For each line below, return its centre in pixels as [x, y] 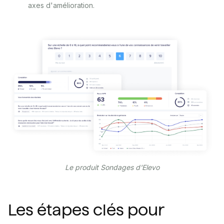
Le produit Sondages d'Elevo [112, 167]
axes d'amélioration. [61, 5]
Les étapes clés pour [86, 210]
